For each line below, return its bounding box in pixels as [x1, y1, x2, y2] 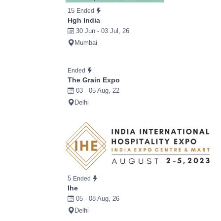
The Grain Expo [68, 76, 120, 84]
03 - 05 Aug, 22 [74, 87, 119, 95]
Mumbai [74, 39, 97, 47]
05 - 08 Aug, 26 [74, 195, 119, 203]
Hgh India [68, 16, 100, 25]
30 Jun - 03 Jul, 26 [74, 27, 129, 35]
